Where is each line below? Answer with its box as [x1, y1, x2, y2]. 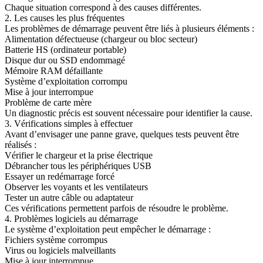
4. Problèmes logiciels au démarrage [5, 214, 138, 224]
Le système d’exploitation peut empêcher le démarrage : [5, 224, 211, 235]
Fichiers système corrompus [5, 235, 107, 245]
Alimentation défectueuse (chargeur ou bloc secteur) [5, 34, 197, 45]
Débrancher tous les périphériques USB [5, 161, 151, 171]
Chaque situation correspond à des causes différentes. [5, 2, 201, 13]
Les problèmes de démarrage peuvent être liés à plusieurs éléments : [5, 23, 254, 34]
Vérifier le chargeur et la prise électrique [5, 150, 153, 161]
